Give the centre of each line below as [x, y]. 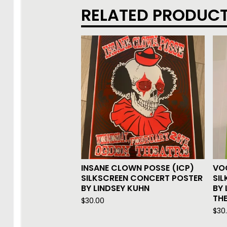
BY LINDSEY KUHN [115, 188]
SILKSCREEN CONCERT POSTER [142, 178]
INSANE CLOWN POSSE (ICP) [138, 168]
